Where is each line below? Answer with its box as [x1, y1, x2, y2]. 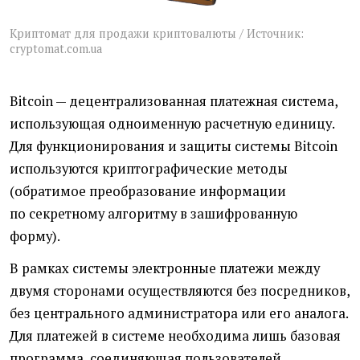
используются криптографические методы [10, 160, 288, 178]
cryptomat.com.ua [10, 40, 102, 56]
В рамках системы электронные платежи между [10, 260, 320, 278]
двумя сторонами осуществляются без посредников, [10, 282, 350, 301]
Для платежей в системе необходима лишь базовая [10, 327, 341, 346]
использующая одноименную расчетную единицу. [10, 115, 334, 133]
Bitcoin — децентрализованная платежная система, [10, 92, 337, 111]
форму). [10, 227, 60, 246]
